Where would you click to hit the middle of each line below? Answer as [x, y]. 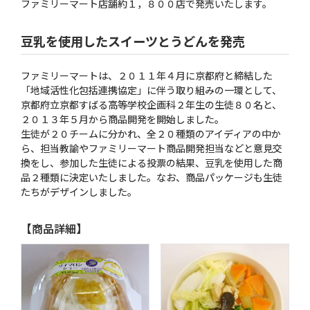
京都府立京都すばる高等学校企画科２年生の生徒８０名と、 [151, 104]
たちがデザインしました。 [79, 192]
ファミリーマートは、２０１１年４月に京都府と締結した [147, 75]
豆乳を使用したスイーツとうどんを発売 [133, 41]
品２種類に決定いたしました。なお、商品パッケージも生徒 [152, 177]
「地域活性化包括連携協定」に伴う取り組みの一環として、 [151, 90]
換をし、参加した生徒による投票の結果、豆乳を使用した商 [152, 163]
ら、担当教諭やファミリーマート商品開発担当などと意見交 [152, 148]
